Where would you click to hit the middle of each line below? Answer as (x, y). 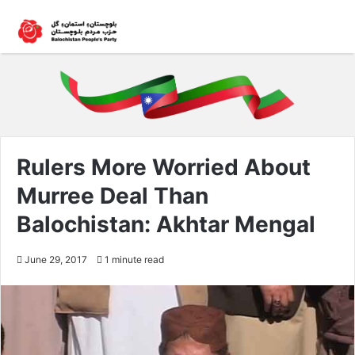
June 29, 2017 (56, 259)
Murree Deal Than (113, 195)
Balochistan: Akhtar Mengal (166, 224)
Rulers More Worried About (164, 167)
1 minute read (133, 259)
